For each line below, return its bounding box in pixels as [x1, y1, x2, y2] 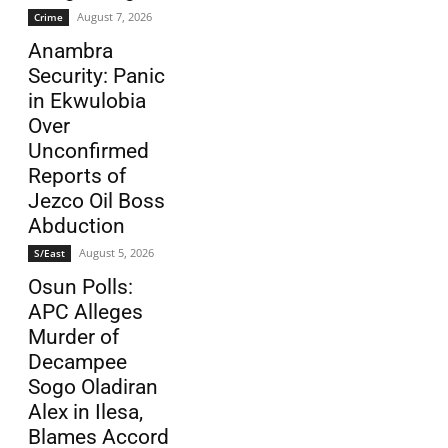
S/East [34, 246, 65, 261]
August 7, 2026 [77, 9, 152, 25]
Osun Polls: [28, 275, 133, 300]
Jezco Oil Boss [28, 189, 165, 214]
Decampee [28, 350, 127, 375]
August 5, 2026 [79, 245, 154, 261]
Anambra [28, 39, 113, 64]
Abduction [28, 214, 125, 239]
